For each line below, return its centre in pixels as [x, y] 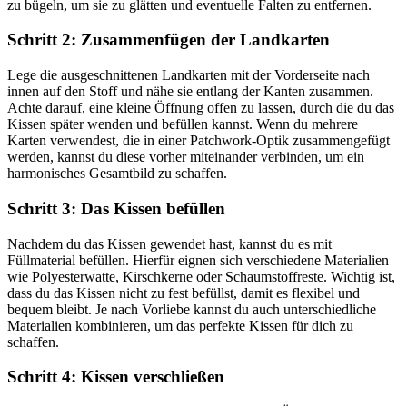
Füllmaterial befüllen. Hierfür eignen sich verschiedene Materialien [198, 260]
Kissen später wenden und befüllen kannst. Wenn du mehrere [183, 124]
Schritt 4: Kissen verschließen [116, 377]
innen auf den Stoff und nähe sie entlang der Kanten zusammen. [190, 92]
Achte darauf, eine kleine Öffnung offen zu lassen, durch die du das [201, 108]
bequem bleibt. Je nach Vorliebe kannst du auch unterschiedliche [192, 309]
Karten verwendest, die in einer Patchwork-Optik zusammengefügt [199, 141]
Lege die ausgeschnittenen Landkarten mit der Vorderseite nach [189, 75]
